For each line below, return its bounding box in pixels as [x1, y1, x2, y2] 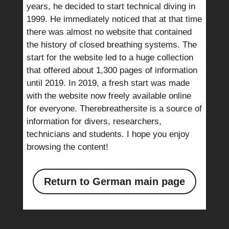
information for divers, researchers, [26, 117, 162, 126]
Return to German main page [43, 176, 185, 187]
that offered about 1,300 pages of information [26, 65, 197, 75]
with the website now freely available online [26, 91, 191, 101]
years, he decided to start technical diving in [26, 2, 195, 11]
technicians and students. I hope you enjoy [26, 129, 190, 139]
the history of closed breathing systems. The [26, 40, 197, 50]
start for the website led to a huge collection [26, 53, 193, 62]
